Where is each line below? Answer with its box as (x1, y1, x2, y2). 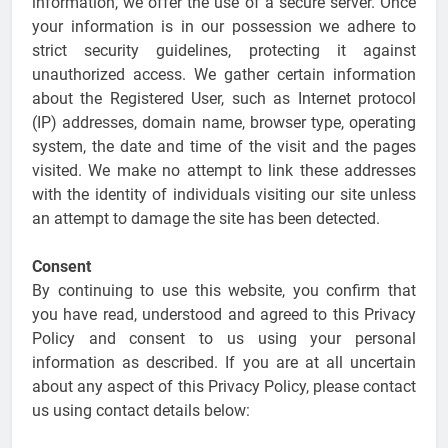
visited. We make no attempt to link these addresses (32, 161, 416, 181)
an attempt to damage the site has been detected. (32, 209, 380, 229)
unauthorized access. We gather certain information (32, 65, 416, 85)
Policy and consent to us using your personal (32, 329, 416, 349)
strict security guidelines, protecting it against (32, 41, 416, 61)
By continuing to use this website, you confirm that (32, 281, 416, 301)
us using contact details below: (32, 401, 250, 421)
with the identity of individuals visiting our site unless (32, 185, 416, 205)
